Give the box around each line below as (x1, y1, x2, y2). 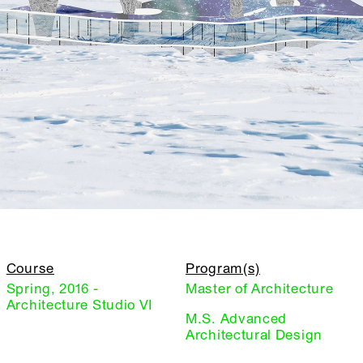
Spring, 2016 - (6, 280, 99, 298)
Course (6, 260, 54, 278)
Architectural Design (186, 327, 322, 344)
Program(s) (186, 260, 260, 278)
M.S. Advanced (186, 310, 288, 328)
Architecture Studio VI (6, 297, 154, 314)
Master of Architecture (186, 280, 334, 298)
